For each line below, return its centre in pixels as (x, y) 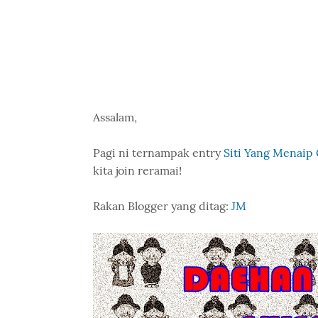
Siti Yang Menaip (268, 153)
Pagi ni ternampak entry (158, 153)
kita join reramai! (137, 170)
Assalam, (115, 117)
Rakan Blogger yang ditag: (162, 206)
